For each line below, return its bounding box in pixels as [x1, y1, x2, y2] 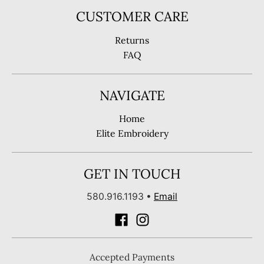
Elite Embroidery [95, 127, 169, 139]
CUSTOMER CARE [75, 8, 189, 25]
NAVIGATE [99, 86, 165, 104]
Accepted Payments [90, 250, 174, 263]
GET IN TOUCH [83, 164, 181, 182]
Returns [115, 34, 149, 46]
